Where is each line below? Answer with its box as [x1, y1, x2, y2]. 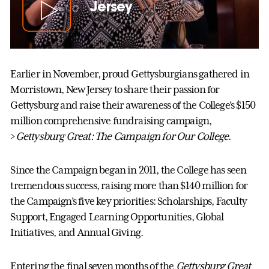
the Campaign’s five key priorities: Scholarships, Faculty [10, 195, 247, 207]
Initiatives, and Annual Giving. [10, 226, 144, 238]
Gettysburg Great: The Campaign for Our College [15, 130, 229, 142]
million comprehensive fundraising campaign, [10, 114, 212, 127]
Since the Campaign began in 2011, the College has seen [10, 163, 247, 176]
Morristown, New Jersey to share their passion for [10, 83, 220, 95]
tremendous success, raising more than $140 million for [10, 179, 248, 192]
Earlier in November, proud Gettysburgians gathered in [10, 67, 250, 80]
